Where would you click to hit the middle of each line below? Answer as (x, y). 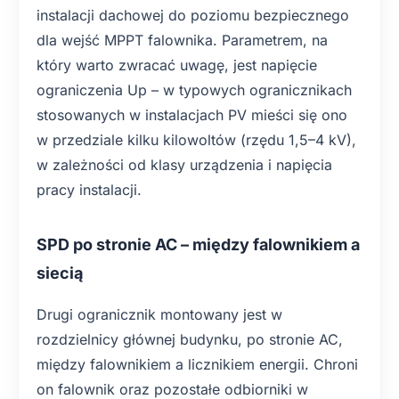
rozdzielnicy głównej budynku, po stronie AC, (190, 339)
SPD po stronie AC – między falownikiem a (198, 244)
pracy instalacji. (89, 190)
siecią (60, 273)
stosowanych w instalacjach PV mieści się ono (192, 115)
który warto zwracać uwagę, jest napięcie (177, 65)
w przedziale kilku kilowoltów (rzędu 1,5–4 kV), (196, 140)
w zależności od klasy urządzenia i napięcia (184, 165)
